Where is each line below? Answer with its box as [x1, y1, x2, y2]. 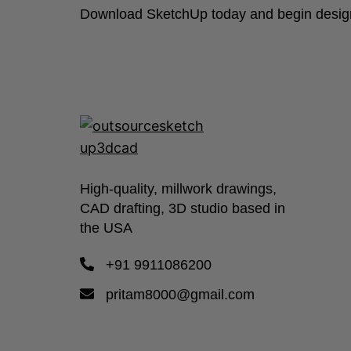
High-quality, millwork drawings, [80, 181, 277, 197]
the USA [80, 220, 132, 236]
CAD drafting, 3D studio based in [80, 201, 285, 216]
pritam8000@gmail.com [106, 287, 255, 302]
